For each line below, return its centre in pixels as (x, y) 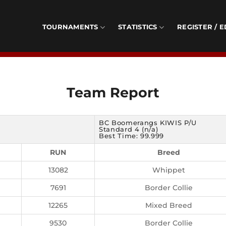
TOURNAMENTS (70, 27)
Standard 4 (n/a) (129, 129)
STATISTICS (138, 27)
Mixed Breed (169, 205)
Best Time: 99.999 (132, 136)
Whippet (169, 170)
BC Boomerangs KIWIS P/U (148, 123)
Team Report (113, 92)
